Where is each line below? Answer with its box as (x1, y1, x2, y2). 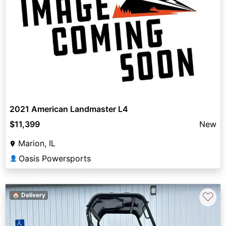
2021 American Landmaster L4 (10, 103, 128, 114)
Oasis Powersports (19, 153, 91, 163)
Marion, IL (18, 138, 55, 148)
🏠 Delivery (12, 191, 45, 199)
